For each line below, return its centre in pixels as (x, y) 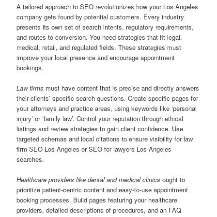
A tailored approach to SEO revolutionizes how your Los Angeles (108, 7)
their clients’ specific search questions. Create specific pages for (108, 98)
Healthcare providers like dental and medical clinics (89, 180)
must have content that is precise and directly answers (122, 88)
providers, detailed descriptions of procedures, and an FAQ (99, 210)
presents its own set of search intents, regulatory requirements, (105, 27)
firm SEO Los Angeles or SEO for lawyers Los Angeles (94, 149)
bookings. (30, 68)
